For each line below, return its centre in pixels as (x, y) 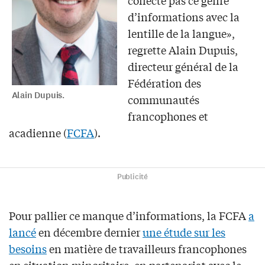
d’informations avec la (183, 16)
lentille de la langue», (181, 33)
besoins (28, 248)
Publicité (132, 177)
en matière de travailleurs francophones (147, 248)
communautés (163, 99)
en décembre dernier (89, 232)
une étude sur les (184, 232)
